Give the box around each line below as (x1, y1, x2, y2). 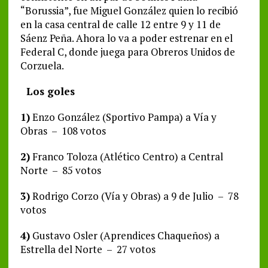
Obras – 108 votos (20, 123, 106, 138)
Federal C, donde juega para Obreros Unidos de (20, 44, 235, 59)
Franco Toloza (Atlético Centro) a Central (29, 149, 223, 163)
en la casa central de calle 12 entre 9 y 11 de (20, 17, 221, 31)
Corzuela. (20, 58, 64, 72)
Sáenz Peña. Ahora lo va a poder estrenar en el (20, 31, 233, 45)
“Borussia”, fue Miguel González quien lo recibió (20, 3, 238, 17)
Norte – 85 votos (20, 163, 101, 177)
